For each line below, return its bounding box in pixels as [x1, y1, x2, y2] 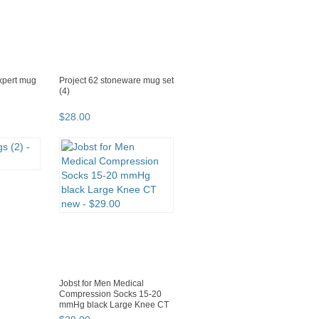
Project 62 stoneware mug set [59, 75, 174, 86]
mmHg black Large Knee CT [59, 300, 169, 310]
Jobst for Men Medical [59, 278, 144, 289]
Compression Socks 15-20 [59, 289, 162, 300]
